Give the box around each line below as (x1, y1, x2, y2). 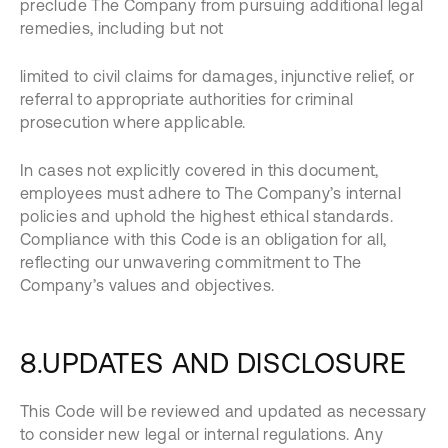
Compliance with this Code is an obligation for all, (20, 230, 387, 248)
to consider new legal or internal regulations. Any (20, 425, 383, 443)
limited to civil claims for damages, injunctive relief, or (20, 67, 414, 85)
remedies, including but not (20, 19, 224, 37)
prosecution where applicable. (20, 113, 246, 131)
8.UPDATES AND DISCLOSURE (20, 347, 407, 379)
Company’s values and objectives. (20, 276, 275, 294)
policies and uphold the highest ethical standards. (20, 207, 393, 225)
